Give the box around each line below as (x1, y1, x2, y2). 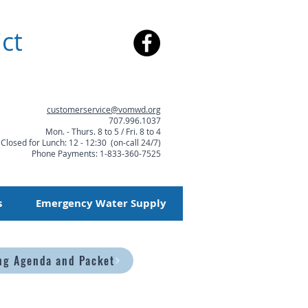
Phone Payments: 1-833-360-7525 (32, 148, 161, 159)
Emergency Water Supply (36, 196, 166, 210)
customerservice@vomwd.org (47, 104, 161, 115)
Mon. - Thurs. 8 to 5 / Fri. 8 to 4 (45, 126, 161, 137)
